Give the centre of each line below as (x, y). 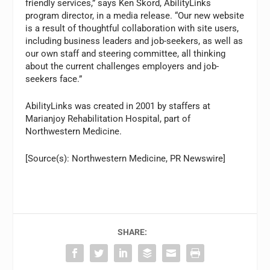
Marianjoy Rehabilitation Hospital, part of (108, 119)
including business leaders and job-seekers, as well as (134, 41)
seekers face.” (54, 79)
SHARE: (132, 232)
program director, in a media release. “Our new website (135, 16)
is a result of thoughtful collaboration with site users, (132, 29)
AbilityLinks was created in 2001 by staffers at (118, 106)
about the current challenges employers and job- (122, 67)
